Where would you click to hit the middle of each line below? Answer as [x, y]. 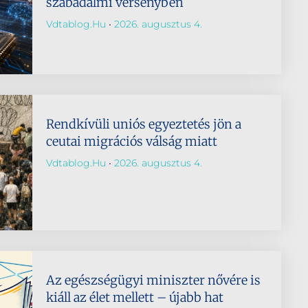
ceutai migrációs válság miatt [131, 141]
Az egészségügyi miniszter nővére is [153, 280]
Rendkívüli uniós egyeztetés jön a [143, 124]
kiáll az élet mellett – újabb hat [134, 297]
